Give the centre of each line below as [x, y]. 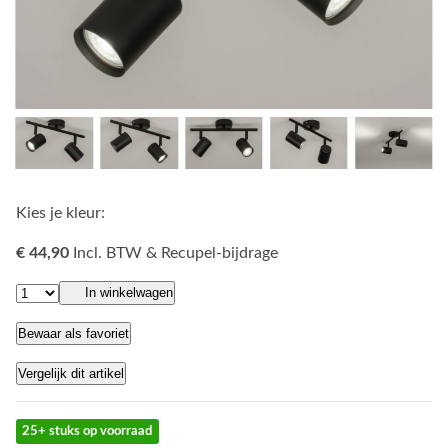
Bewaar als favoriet [73, 333]
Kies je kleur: [60, 212]
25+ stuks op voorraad [87, 431]
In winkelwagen [129, 292]
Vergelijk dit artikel [71, 373]
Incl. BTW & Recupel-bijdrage [175, 252]
